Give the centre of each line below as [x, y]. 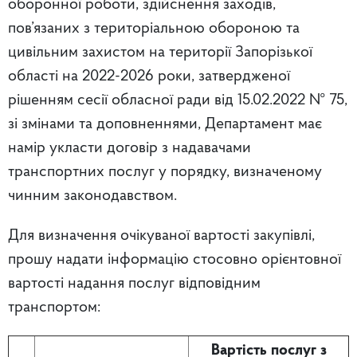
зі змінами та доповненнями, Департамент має [165, 125]
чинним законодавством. [92, 196]
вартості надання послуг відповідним [134, 284]
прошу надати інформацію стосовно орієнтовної [175, 260]
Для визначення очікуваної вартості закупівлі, [161, 236]
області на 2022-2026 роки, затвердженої [149, 77]
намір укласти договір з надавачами [129, 149]
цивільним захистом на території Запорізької [160, 53]
